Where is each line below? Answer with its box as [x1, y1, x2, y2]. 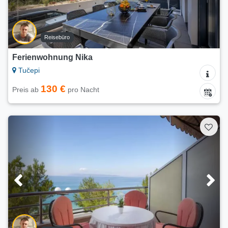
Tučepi [16, 66, 40, 75]
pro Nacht [66, 85, 99, 94]
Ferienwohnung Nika [12, 53, 93, 62]
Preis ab [12, 85, 41, 94]
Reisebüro [44, 34, 70, 41]
